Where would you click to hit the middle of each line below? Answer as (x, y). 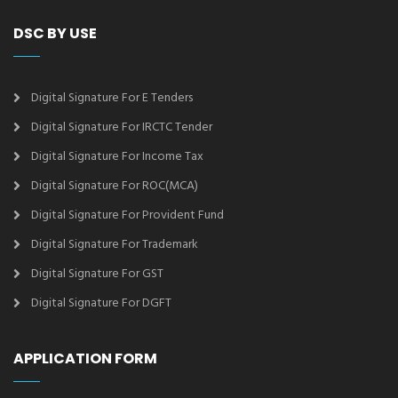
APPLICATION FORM (85, 359)
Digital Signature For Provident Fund (127, 216)
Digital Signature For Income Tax (117, 157)
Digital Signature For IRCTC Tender (122, 128)
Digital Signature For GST (97, 275)
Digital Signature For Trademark (115, 245)
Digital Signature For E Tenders (112, 99)
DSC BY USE (55, 34)
